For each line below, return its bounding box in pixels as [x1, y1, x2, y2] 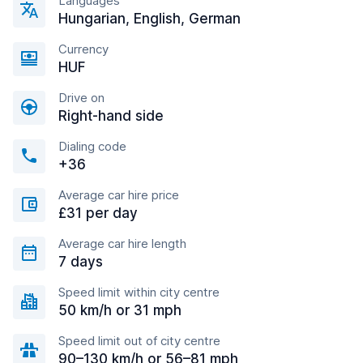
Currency [58, 41, 109, 57]
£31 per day [58, 205, 138, 221]
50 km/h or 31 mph [58, 302, 181, 318]
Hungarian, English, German [58, 11, 241, 27]
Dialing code [58, 139, 126, 154]
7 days [58, 254, 103, 270]
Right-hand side [58, 108, 164, 124]
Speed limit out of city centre [58, 333, 220, 348]
